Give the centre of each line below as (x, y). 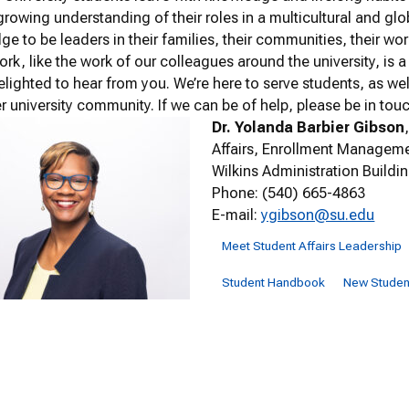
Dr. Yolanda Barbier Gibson (309, 128)
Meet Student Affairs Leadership (311, 245)
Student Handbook (273, 283)
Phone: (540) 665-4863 (289, 194)
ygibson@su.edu (318, 215)
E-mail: (237, 215)
